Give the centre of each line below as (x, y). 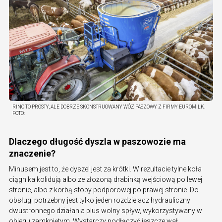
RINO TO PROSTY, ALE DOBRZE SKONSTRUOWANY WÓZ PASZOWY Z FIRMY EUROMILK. (109, 107)
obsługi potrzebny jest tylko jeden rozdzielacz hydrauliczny (100, 200)
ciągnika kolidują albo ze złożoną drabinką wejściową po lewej (106, 179)
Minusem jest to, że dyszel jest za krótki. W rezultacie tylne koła (105, 169)
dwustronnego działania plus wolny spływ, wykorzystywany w (106, 210)
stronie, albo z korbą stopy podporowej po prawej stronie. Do (104, 190)
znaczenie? (32, 153)
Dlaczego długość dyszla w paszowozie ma (97, 141)
